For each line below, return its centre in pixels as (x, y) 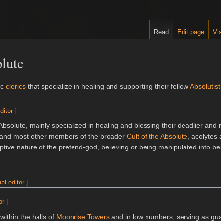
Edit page (191, 32)
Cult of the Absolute (157, 136)
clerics (16, 87)
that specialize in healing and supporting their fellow (108, 87)
